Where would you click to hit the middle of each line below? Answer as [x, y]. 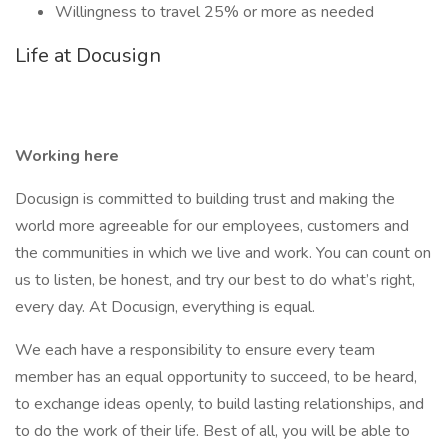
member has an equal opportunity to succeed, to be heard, [216, 377]
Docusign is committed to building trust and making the [205, 199]
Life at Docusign [88, 55]
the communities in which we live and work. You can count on [223, 253]
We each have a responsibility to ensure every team [195, 350]
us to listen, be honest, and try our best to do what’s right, [215, 280]
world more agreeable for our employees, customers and [212, 226]
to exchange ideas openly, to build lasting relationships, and [219, 404]
